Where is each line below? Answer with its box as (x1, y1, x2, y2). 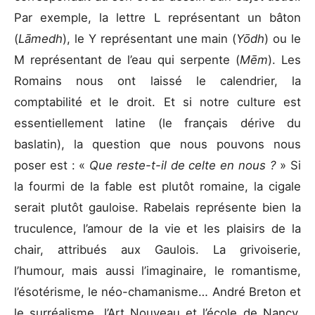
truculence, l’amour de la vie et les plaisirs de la (14, 221, 301, 236)
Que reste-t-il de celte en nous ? (89, 157, 281, 172)
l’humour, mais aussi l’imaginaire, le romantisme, (14, 263, 301, 278)
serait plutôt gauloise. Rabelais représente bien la (14, 200, 301, 214)
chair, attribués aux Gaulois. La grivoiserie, (14, 242, 301, 257)
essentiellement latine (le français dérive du (14, 115, 301, 130)
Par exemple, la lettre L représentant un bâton (14, 10, 301, 25)
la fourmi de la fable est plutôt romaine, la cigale (14, 179, 301, 193)
